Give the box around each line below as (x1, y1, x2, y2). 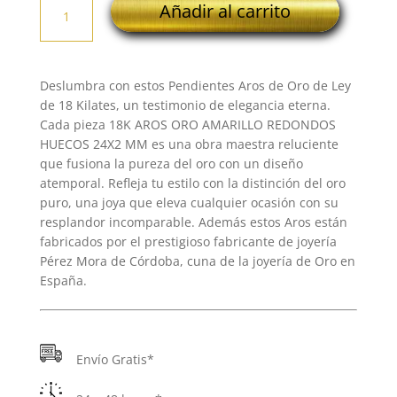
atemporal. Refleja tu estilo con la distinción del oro (39, 174, 346, 191)
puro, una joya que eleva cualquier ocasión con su (39, 193, 339, 211)
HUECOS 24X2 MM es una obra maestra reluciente (39, 135, 339, 152)
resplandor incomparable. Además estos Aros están (39, 213, 347, 230)
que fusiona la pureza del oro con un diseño (39, 154, 303, 172)
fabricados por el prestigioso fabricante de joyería (39, 232, 337, 250)
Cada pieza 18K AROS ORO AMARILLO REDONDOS (39, 115, 336, 133)
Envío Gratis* (61, 350, 154, 368)
